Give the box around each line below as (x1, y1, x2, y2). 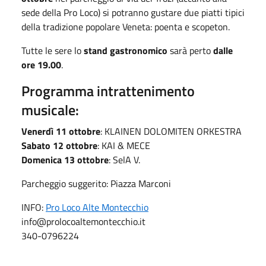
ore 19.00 (21, 57, 61, 72)
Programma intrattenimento (21, 80, 195, 102)
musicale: (21, 99, 79, 121)
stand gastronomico (81, 43, 167, 58)
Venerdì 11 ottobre (21, 123, 100, 138)
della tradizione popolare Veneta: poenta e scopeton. (21, 19, 230, 34)
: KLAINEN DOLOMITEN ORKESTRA (100, 123, 244, 138)
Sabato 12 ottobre (21, 138, 97, 153)
